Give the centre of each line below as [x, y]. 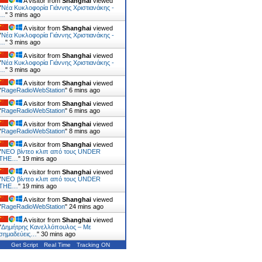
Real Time [57, 245]
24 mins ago [86, 206]
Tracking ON [93, 245]
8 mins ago [85, 131]
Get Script [25, 245]
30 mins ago [58, 234]
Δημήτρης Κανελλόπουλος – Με [46, 227]
